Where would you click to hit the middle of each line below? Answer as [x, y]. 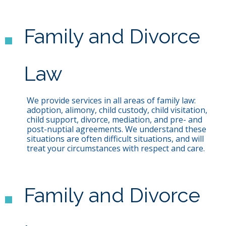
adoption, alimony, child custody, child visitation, [117, 110]
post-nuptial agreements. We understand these [116, 129]
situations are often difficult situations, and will [115, 139]
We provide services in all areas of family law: [111, 101]
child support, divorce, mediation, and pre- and [114, 120]
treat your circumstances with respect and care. [116, 149]
